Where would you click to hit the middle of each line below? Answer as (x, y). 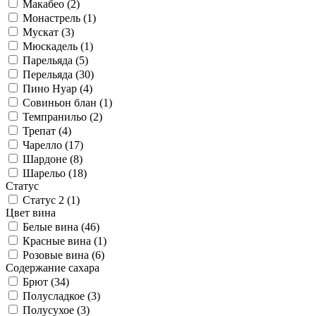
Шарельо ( (47, 174)
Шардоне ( (48, 159)
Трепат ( (42, 131)
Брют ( (38, 282)
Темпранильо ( (58, 117)
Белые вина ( (54, 227)
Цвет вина (31, 213)
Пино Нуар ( (53, 89)
